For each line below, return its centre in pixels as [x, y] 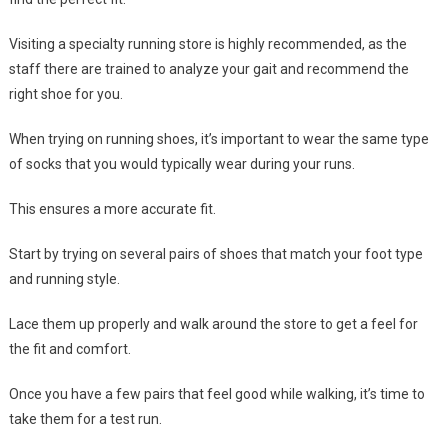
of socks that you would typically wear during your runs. [181, 164]
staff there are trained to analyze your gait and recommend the [208, 69]
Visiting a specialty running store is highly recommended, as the [207, 44]
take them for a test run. [85, 419]
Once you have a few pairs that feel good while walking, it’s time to [216, 394]
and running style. [64, 279]
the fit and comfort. [69, 349]
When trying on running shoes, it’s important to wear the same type [218, 139]
